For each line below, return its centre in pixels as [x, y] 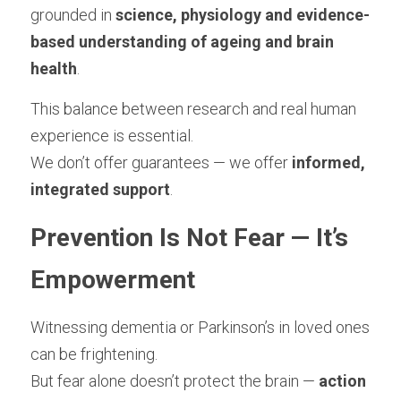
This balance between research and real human [193, 109]
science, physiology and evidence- [243, 15]
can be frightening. [94, 354]
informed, [328, 162]
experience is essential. [112, 136]
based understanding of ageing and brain [182, 42]
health [54, 68]
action [342, 381]
